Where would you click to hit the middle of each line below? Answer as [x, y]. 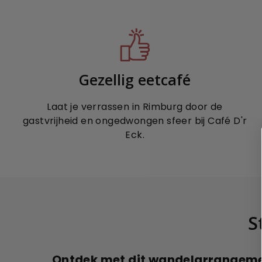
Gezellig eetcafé [135, 79]
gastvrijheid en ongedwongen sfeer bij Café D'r [135, 120]
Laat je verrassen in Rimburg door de [135, 106]
